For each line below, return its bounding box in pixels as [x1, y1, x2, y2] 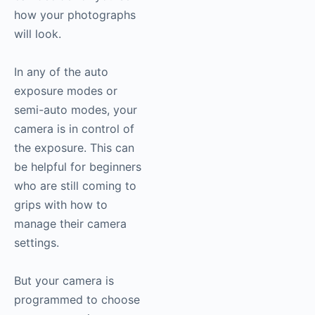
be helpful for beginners [14, 160, 141, 174]
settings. [14, 236, 59, 250]
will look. [14, 27, 61, 41]
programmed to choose [14, 292, 140, 307]
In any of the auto [14, 65, 108, 79]
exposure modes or [14, 84, 117, 98]
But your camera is [14, 274, 114, 288]
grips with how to [14, 198, 108, 212]
